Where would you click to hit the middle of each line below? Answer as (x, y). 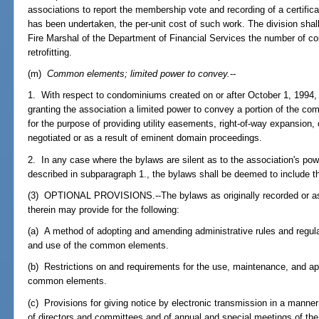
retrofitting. (50, 53)
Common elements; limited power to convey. (139, 74)
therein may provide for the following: (104, 209)
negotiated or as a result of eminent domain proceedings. (145, 138)
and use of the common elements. (99, 246)
